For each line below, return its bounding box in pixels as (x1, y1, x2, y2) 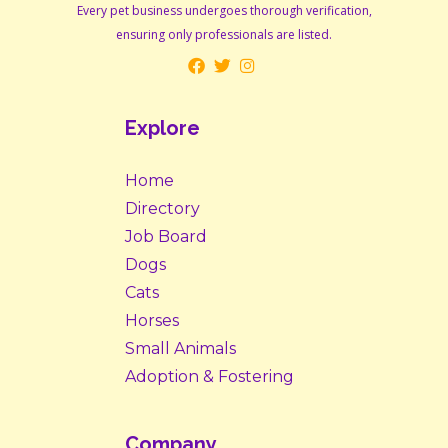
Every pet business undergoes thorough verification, (76, 2, 372, 20)
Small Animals (125, 339, 236, 359)
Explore (125, 116, 200, 141)
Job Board (125, 227, 207, 247)
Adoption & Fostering (125, 367, 294, 387)
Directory (125, 199, 200, 219)
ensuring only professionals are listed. (116, 26, 332, 44)
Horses (125, 311, 179, 331)
